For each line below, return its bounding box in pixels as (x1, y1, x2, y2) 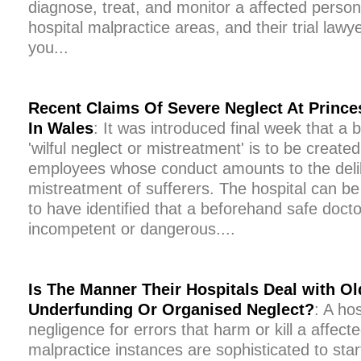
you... (28, 39, 68, 56)
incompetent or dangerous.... (28, 220, 235, 238)
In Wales (28, 119, 93, 137)
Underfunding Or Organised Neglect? (28, 301, 314, 318)
